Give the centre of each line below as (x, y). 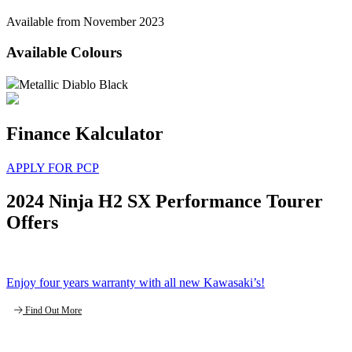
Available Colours (64, 53)
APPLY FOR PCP (53, 167)
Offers (32, 222)
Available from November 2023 (85, 22)
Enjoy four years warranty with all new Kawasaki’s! (136, 282)
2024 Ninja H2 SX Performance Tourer (165, 201)
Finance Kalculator (85, 133)
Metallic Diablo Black (73, 84)
